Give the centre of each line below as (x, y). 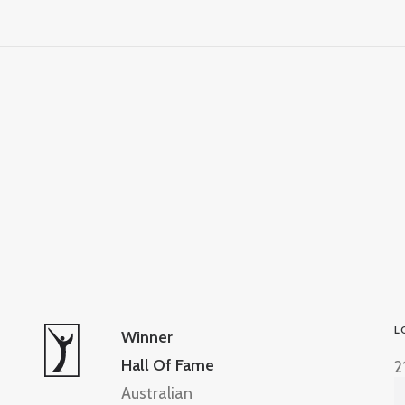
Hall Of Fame (168, 365)
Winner (147, 337)
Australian (157, 393)
